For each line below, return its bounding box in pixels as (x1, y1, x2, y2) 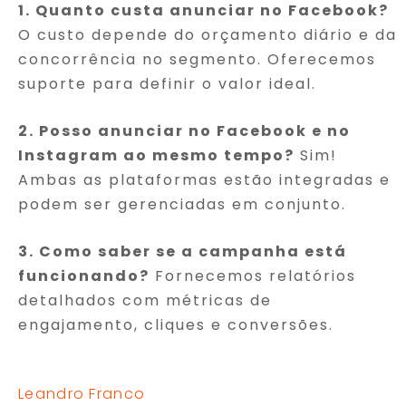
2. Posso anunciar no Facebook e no (18, 120, 351, 141)
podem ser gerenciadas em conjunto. (18, 193, 346, 215)
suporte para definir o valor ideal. (18, 72, 316, 94)
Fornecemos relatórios (150, 265, 356, 286)
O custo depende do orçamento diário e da (18, 24, 397, 45)
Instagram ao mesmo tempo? (18, 144, 295, 166)
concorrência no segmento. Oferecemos (18, 48, 376, 70)
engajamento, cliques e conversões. (18, 314, 333, 335)
